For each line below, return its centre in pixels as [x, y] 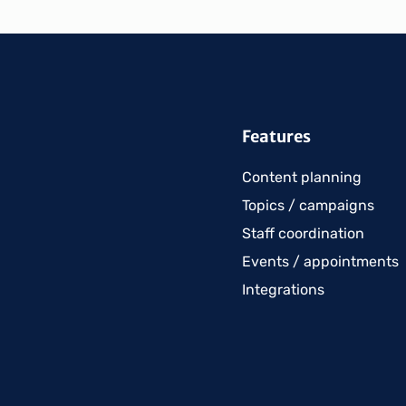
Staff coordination [303, 233]
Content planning [302, 177]
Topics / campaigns [308, 205]
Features [276, 136]
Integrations [283, 290]
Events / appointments [320, 261]
